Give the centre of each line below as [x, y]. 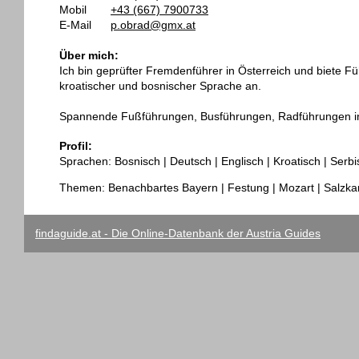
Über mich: [89, 55]
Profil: [76, 146]
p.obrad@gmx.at [153, 25]
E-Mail [75, 25]
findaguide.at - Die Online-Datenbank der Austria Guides [178, 234]
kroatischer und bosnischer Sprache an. [160, 85]
